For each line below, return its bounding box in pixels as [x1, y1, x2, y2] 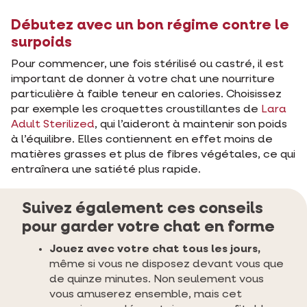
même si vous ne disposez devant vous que [49, 259, 284, 271]
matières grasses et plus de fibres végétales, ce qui [11, 149, 295, 161]
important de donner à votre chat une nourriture [11, 74, 275, 86]
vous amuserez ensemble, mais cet [49, 289, 242, 301]
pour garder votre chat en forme [22, 219, 275, 236]
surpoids [11, 36, 72, 51]
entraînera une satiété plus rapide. [11, 164, 201, 176]
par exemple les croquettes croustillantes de [11, 104, 261, 116]
